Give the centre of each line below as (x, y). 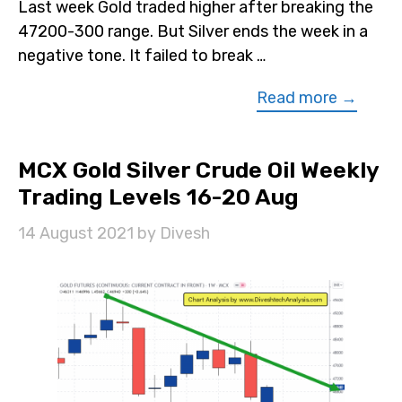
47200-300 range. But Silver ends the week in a (193, 31)
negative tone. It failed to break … (142, 55)
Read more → (307, 97)
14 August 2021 (76, 233)
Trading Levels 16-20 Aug (158, 197)
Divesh (185, 233)
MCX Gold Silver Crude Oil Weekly (198, 170)
